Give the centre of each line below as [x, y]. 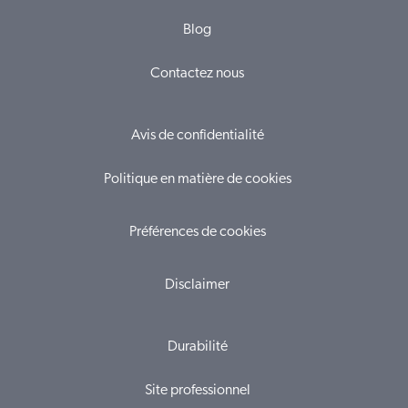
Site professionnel [197, 391]
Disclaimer [197, 285]
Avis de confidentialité [197, 136]
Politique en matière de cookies [197, 179]
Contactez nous [197, 74]
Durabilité [197, 347]
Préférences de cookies [197, 232]
